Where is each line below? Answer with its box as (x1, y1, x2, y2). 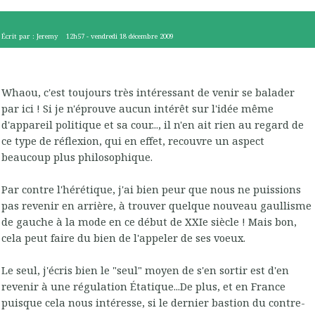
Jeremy (37, 31, 58, 41)
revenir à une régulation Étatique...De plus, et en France (1, 279, 285, 294)
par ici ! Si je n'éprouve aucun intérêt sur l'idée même (1, 101, 274, 116)
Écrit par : (1, 31, 37, 41)
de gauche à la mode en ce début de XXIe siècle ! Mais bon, (1, 214, 297, 229)
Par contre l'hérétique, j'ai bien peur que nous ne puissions (1, 182, 301, 197)
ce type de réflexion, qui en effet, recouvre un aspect (1, 134, 264, 148)
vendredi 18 (91, 31, 127, 41)
